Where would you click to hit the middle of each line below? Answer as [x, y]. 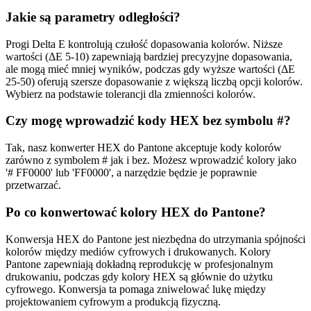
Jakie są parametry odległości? [93, 17]
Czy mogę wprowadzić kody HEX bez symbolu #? [148, 121]
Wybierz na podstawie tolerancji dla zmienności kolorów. [131, 94]
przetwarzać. [33, 185]
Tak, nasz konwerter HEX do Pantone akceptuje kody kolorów [144, 148]
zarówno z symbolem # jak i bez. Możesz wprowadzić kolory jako [151, 160]
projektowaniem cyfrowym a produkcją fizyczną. [113, 301]
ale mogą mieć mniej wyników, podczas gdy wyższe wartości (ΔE [150, 69]
